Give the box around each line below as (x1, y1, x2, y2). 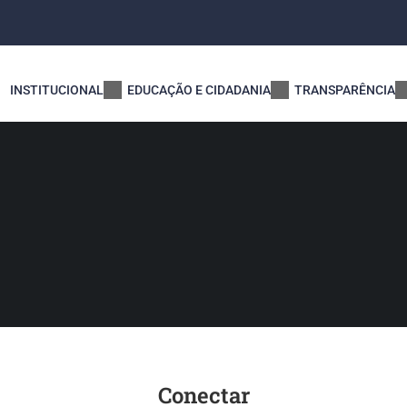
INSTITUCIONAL (9, 83, 104, 97)
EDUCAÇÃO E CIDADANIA (126, 83, 271, 97)
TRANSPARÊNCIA (293, 83, 395, 97)
